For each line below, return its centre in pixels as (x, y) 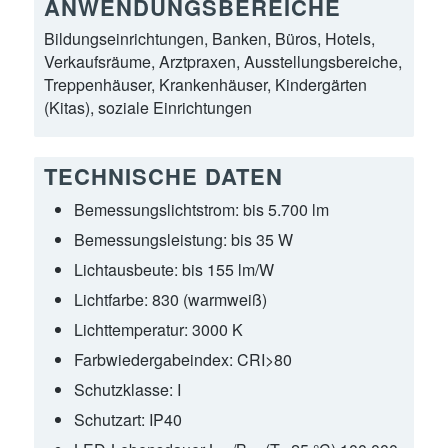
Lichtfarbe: (112, 300)
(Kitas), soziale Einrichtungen (147, 108)
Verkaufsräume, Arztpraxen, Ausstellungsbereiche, (222, 62)
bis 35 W (261, 240)
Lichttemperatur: (132, 330)
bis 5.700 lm (285, 210)
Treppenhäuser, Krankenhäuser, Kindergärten (205, 85)
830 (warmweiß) (209, 300)
